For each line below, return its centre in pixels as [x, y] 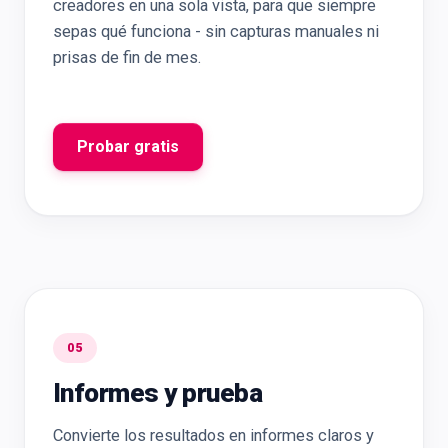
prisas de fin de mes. [127, 57]
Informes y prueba [158, 393]
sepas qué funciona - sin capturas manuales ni [216, 31]
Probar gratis [128, 146]
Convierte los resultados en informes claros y [213, 435]
